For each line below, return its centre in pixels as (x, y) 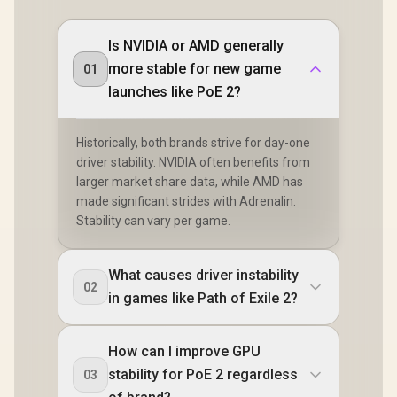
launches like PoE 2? (175, 92)
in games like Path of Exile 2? (203, 299)
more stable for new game (195, 69)
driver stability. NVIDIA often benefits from (193, 163)
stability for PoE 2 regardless (203, 375)
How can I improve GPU (184, 352)
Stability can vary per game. (153, 221)
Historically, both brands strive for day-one (193, 143)
